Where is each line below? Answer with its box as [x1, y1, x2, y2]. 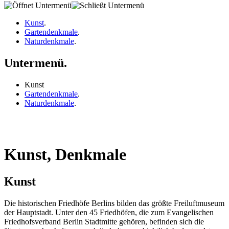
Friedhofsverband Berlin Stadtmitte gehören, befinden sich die [4, 217, 204, 226]
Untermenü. [4, 56, 67, 70]
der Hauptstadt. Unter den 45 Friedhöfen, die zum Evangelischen [4, 208, 214, 217]
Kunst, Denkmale [4, 145, 126, 164]
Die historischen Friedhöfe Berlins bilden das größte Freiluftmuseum [4, 199, 224, 208]
